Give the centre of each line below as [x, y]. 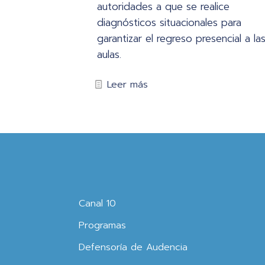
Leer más [127, 84]
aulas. [109, 54]
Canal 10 [97, 203]
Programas [102, 225]
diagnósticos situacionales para [169, 22]
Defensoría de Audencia [133, 247]
